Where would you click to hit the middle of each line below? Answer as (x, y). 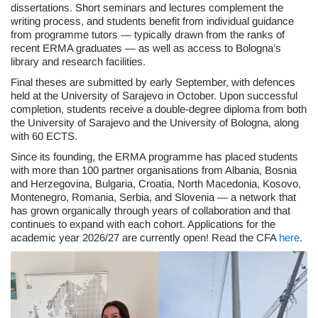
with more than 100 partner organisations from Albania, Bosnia (154, 170)
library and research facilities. (78, 61)
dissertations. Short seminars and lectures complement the (147, 7)
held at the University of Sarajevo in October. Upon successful (154, 95)
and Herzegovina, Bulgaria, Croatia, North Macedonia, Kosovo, (156, 183)
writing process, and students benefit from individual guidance (152, 21)
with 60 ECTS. (44, 136)
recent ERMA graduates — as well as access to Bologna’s (146, 48)
